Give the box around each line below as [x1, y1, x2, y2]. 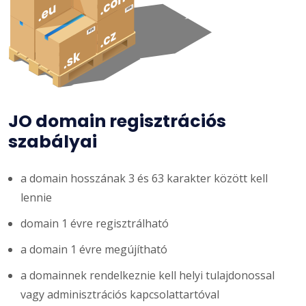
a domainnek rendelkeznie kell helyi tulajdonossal [20, 267, 275, 283]
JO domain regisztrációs [8, 109, 226, 133]
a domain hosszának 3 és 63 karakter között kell [20, 170, 268, 186]
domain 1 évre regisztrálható [20, 215, 169, 231]
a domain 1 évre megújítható [20, 241, 167, 257]
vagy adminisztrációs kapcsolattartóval [20, 286, 219, 302]
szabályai [8, 129, 97, 154]
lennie [20, 189, 52, 205]
